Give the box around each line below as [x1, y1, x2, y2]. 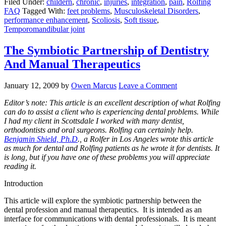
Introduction [4, 179, 43, 188]
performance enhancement [4, 15, 88, 24]
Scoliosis [92, 15, 120, 24]
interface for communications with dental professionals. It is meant [4, 214, 216, 223]
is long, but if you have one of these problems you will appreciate [4, 152, 210, 161]
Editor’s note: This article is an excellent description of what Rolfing [4, 98, 220, 107]
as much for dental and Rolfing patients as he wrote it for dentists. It [4, 143, 219, 152]
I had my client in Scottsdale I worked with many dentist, [4, 116, 184, 125]
